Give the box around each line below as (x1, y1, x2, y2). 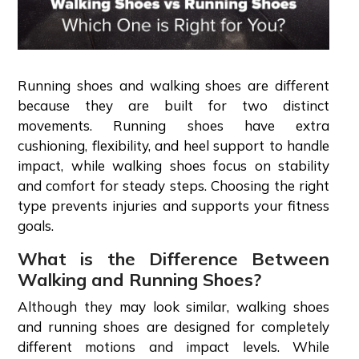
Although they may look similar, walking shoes (18, 297, 329, 315)
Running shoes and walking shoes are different (18, 76, 329, 94)
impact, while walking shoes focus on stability (18, 156, 329, 174)
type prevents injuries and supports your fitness (18, 196, 329, 214)
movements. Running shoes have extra (18, 116, 329, 134)
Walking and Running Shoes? (18, 268, 266, 291)
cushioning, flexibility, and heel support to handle (18, 136, 329, 154)
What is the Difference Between (18, 247, 329, 270)
